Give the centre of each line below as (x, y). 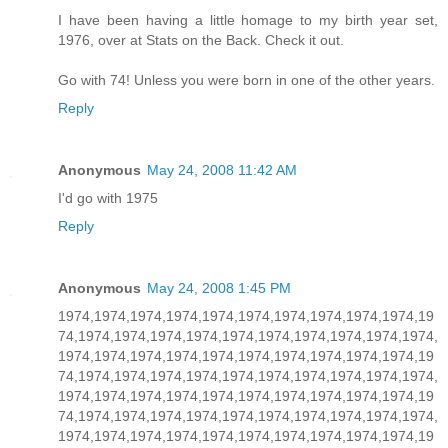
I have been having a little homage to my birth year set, (248, 19)
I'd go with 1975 (108, 197)
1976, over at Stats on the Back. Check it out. (201, 39)
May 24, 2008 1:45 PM (219, 287)
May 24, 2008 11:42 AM (222, 169)
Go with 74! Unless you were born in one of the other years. (246, 79)
